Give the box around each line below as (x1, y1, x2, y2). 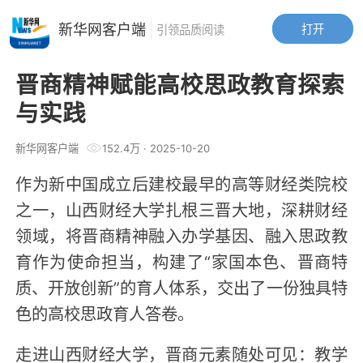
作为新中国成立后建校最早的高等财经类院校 (15, 170, 348, 195)
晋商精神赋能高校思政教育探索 (15, 66, 345, 100)
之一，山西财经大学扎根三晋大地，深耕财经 (15, 196, 348, 221)
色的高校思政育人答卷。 (15, 300, 194, 325)
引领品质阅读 (156, 19, 224, 38)
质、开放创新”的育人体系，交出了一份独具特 (15, 274, 348, 299)
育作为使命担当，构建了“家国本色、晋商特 (15, 248, 348, 273)
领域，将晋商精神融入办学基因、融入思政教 (15, 222, 348, 247)
